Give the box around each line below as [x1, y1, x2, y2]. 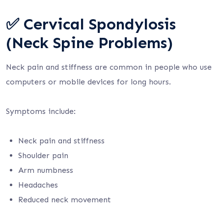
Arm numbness [18, 165, 73, 175]
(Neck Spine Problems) [6, 33, 173, 52]
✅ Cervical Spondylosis [6, 15, 176, 33]
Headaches [18, 180, 58, 190]
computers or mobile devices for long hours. [6, 77, 171, 86]
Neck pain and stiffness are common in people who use [6, 62, 212, 72]
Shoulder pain [18, 151, 68, 160]
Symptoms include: [6, 107, 76, 116]
